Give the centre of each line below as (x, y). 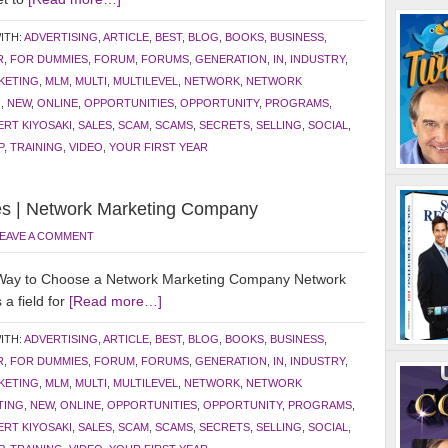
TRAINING (36, 147)
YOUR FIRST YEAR (158, 147)
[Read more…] (115, 301)
